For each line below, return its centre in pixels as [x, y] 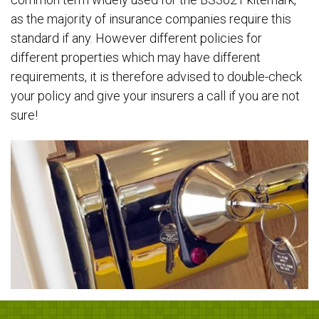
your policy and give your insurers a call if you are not [155, 96]
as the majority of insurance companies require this [151, 19]
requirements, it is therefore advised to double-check [156, 77]
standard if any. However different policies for [136, 38]
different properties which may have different [136, 58]
